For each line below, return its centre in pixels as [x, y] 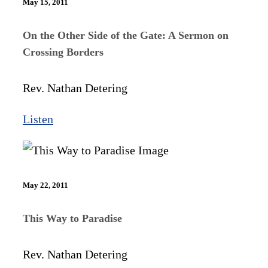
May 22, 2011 [45, 185]
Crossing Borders [63, 52]
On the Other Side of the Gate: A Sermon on [126, 36]
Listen [38, 119]
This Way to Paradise [72, 218]
